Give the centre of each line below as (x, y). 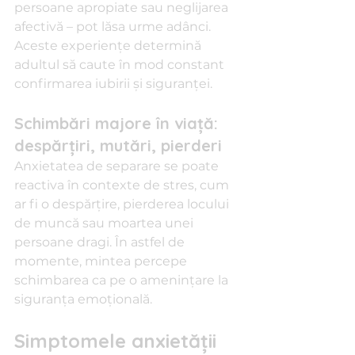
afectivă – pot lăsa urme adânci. (114, 27)
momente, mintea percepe (102, 261)
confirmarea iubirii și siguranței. (113, 84)
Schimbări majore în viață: (118, 123)
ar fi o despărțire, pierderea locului (123, 204)
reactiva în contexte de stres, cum (123, 185)
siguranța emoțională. (83, 299)
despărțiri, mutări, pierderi (118, 145)
